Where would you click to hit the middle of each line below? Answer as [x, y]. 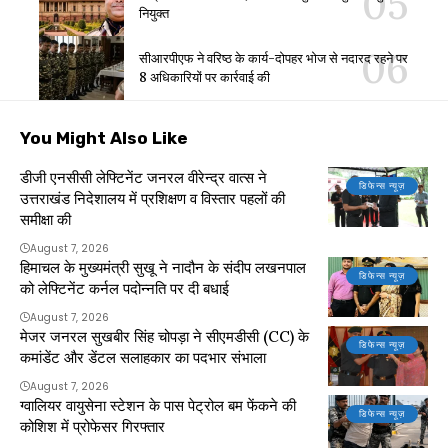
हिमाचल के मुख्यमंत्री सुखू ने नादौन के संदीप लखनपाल [163, 268]
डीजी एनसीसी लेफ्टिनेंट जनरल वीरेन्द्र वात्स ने [143, 178]
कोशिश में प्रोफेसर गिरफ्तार [92, 427]
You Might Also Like [104, 138]
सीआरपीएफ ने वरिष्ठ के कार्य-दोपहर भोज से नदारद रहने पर [273, 59]
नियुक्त [154, 14]
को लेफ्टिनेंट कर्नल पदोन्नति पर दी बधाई [124, 289]
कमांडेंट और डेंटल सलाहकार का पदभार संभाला [143, 358]
